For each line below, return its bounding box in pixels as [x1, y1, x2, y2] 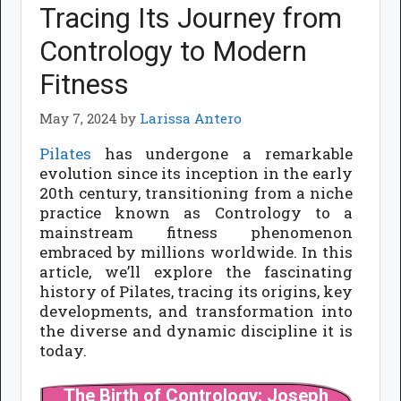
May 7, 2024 [39, 108, 118, 127]
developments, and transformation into [39, 301, 353, 322]
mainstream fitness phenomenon [39, 222, 353, 243]
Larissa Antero [140, 108, 243, 127]
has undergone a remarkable [91, 143, 353, 165]
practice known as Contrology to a [39, 202, 353, 224]
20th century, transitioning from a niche [39, 183, 353, 204]
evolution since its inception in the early [39, 163, 353, 184]
